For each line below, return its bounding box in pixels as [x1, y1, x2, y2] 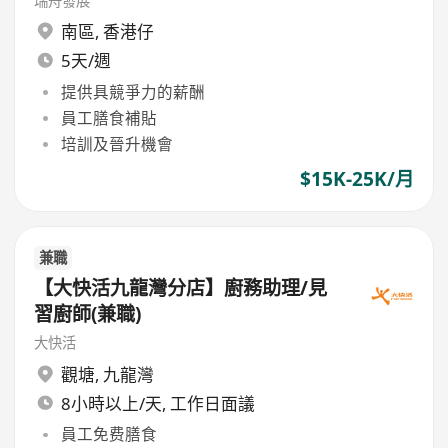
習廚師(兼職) [34, 300, 142, 327]
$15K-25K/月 [299, 166, 414, 193]
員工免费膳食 [60, 423, 157, 446]
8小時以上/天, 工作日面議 [60, 391, 255, 415]
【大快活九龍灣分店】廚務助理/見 [34, 274, 328, 301]
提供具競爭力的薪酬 [60, 80, 205, 103]
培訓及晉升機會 [60, 133, 173, 156]
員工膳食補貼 [60, 106, 157, 129]
